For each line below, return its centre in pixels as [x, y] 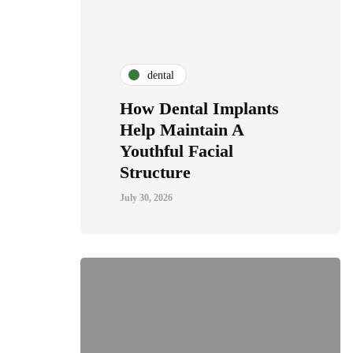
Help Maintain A [182, 130]
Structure [155, 172]
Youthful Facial [176, 151]
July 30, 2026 [146, 198]
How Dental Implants [199, 108]
